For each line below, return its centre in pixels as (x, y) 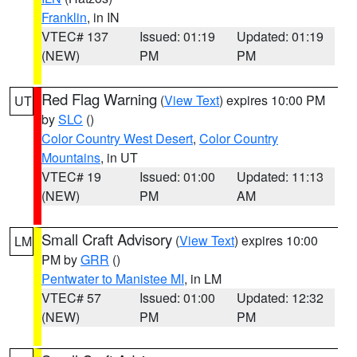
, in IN (103, 17)
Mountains (71, 157)
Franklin (64, 17)
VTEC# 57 (71, 298)
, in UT (119, 157)
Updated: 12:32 (280, 298)
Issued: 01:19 (177, 36)
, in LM (203, 279)
